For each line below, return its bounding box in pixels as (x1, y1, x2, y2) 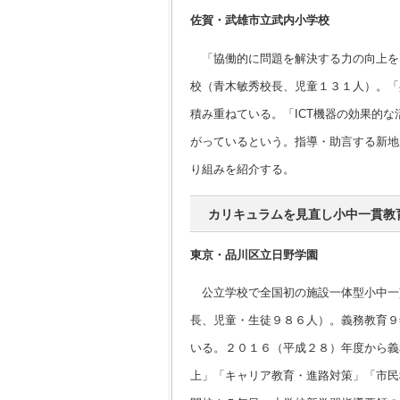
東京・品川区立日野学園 (190, 247, 318, 262)
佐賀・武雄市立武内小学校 (190, 13, 329, 28)
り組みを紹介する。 (190, 162, 295, 176)
